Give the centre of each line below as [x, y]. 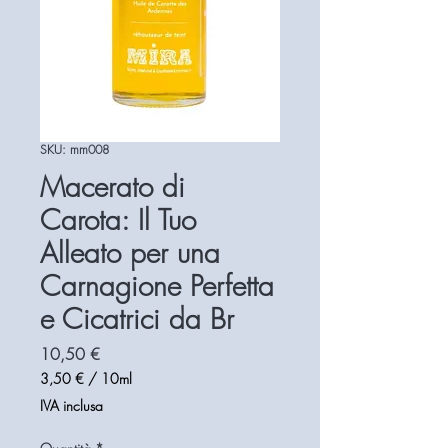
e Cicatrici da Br [137, 318]
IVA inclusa [71, 405]
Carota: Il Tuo [118, 219]
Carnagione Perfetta [157, 285]
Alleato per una [130, 252]
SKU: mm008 [74, 149]
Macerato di [112, 186]
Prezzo [121, 353]
